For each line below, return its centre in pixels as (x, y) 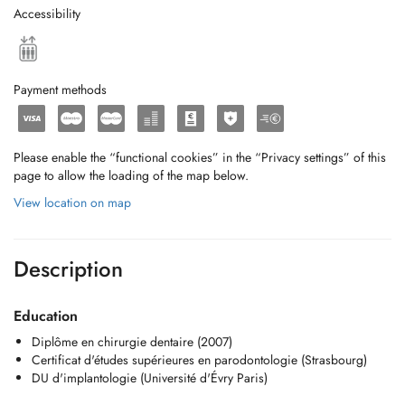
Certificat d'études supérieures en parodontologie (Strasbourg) (199, 360)
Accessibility (47, 14)
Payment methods (60, 89)
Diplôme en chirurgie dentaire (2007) (132, 342)
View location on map (72, 202)
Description (68, 269)
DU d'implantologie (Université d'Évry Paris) (150, 378)
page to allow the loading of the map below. (131, 175)
